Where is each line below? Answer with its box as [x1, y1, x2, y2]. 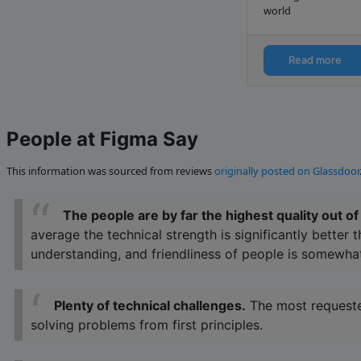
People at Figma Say [6, 127, 198, 151]
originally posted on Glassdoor [214, 164, 359, 179]
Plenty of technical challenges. [54, 297, 246, 314]
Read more [288, 54, 342, 67]
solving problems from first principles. [31, 317, 263, 334]
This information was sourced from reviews [6, 164, 214, 179]
